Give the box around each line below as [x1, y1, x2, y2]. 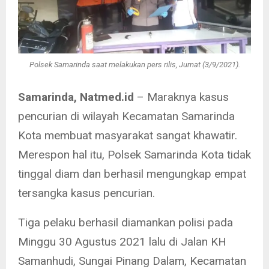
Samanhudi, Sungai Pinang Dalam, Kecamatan [18, 253, 246, 268]
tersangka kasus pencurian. [18, 186, 155, 200]
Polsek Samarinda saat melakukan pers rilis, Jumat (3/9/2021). [29, 60, 240, 70]
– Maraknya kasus [134, 89, 229, 104]
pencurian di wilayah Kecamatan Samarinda [18, 109, 235, 123]
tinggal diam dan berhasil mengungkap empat [18, 166, 246, 181]
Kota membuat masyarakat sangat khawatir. [18, 128, 237, 142]
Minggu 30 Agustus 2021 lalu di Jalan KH [18, 234, 226, 249]
